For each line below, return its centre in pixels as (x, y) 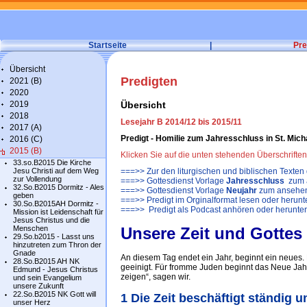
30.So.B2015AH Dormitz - (56, 204)
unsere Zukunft (38, 286)
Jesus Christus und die (51, 220)
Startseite (108, 45)
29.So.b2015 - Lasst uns (54, 236)
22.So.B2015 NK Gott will (54, 294)
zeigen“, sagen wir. (156, 277)
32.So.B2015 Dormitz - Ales (59, 187)
